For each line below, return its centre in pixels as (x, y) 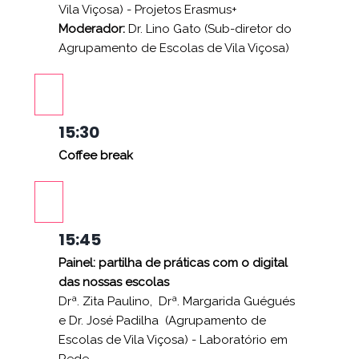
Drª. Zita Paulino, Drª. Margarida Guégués (177, 301)
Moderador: (93, 28)
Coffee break (96, 155)
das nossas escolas (114, 282)
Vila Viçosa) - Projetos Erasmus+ (148, 9)
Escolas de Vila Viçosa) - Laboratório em (173, 339)
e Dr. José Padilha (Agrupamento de (162, 320)
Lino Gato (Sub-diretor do (219, 28)
